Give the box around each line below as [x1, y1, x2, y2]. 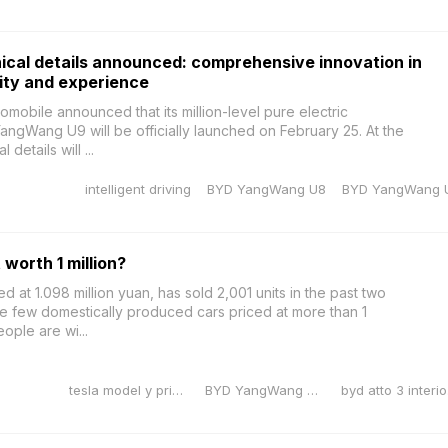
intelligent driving [84, 181, 191, 197]
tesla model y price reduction [171, 382, 183, 398]
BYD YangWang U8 [206, 181, 326, 197]
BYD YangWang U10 [306, 382, 318, 398]
